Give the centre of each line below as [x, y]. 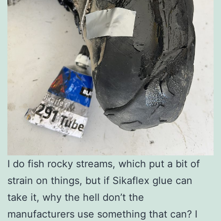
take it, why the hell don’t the [76, 197]
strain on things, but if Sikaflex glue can [100, 180]
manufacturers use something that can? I [102, 214]
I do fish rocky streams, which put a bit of [104, 164]
